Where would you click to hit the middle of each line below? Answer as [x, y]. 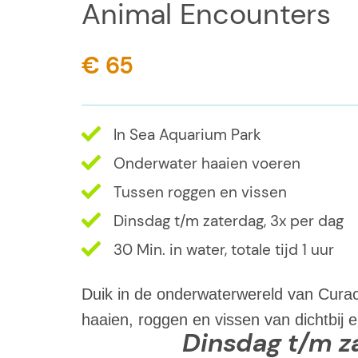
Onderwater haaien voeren [207, 163]
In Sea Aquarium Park [187, 134]
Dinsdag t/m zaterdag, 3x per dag [229, 221]
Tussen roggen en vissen [200, 192]
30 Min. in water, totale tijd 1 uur [224, 249]
